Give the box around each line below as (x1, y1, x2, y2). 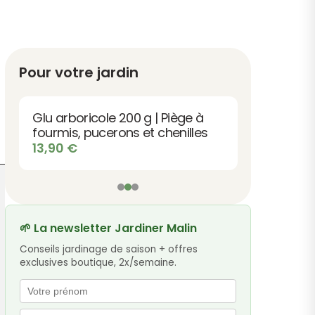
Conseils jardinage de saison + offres (20, 242, 198, 256)
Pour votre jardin (18, 62, 139, 82)
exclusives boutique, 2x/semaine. (20, 255, 177, 269)
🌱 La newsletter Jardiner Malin (20, 219, 198, 236)
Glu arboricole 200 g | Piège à (32, 109, 204, 127)
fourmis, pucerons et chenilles (32, 124, 208, 141)
